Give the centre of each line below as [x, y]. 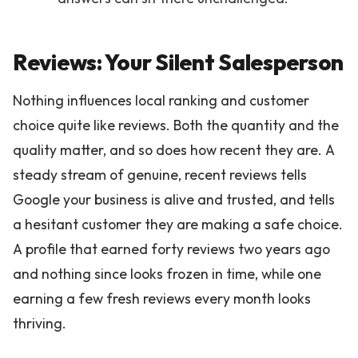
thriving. [40, 323]
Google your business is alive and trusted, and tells [174, 199]
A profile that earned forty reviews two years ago [171, 249]
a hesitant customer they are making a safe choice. [178, 224]
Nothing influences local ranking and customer [161, 100]
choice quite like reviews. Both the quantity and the [176, 125]
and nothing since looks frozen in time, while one [167, 273]
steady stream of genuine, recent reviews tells [160, 174]
